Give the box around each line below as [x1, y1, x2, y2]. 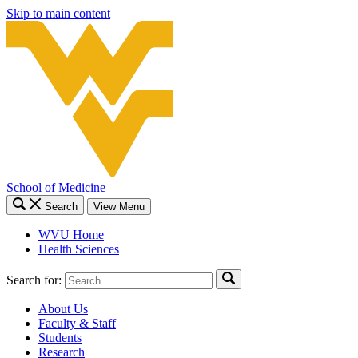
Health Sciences [38, 241, 119, 256]
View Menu [93, 200, 145, 213]
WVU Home [38, 227, 104, 241]
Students [38, 330, 82, 344]
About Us [38, 301, 88, 316]
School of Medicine [6, 180, 105, 194]
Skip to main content [6, 6, 110, 20]
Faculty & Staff [38, 316, 116, 330]
